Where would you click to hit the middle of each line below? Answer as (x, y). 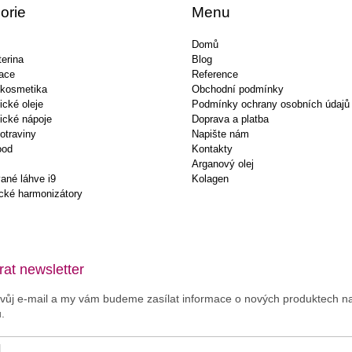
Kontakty (212, 149)
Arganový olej (223, 164)
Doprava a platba (230, 119)
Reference (215, 74)
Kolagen (210, 179)
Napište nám (220, 134)
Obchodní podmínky (238, 89)
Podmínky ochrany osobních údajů (271, 104)
